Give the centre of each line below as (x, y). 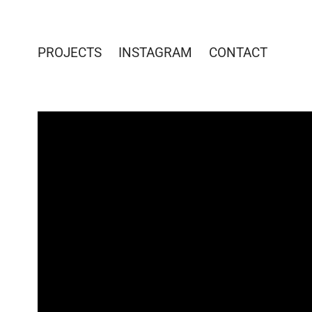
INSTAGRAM (155, 52)
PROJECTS (69, 52)
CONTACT (238, 52)
